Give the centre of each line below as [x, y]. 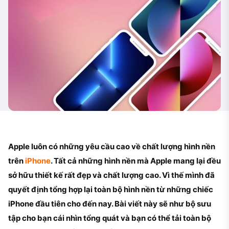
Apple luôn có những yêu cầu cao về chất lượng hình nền [112, 146]
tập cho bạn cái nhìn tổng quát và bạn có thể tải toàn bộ [110, 218]
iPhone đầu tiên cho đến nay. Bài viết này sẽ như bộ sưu [110, 203]
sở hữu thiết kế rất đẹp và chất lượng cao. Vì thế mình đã [111, 175]
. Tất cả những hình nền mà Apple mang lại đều [136, 161]
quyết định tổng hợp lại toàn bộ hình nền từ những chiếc [111, 189]
